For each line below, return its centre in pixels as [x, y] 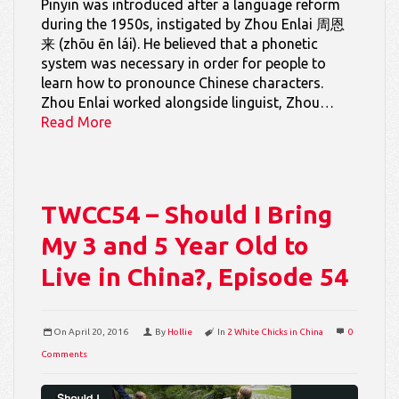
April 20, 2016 [98, 332]
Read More [76, 122]
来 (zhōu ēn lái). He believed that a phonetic [179, 44]
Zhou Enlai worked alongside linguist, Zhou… [187, 103]
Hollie [180, 332]
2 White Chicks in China [275, 332]
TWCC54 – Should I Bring [187, 215]
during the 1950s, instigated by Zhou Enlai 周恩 [193, 24]
